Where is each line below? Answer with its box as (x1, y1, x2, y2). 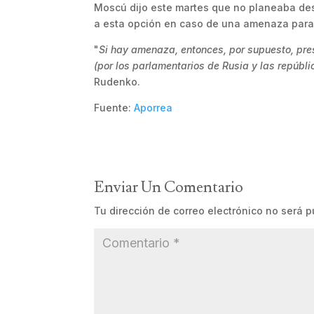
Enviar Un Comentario (94, 177, 244, 198)
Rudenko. (94, 76, 141, 88)
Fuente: (94, 102, 135, 114)
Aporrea (134, 102, 173, 114)
